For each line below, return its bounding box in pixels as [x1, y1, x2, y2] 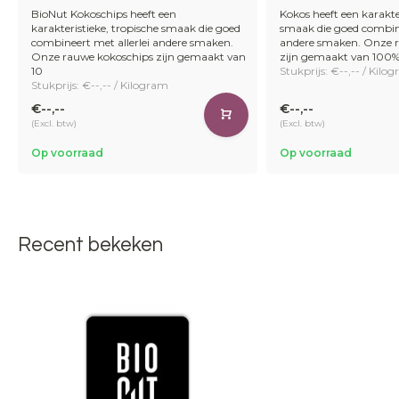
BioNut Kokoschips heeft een [31, 7, 176, 21]
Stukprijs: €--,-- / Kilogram [31, 78, 168, 93]
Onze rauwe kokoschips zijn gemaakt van [31, 50, 246, 64]
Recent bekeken [18, 235, 163, 256]
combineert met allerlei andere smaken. [31, 36, 233, 50]
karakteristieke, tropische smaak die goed [31, 21, 240, 36]
